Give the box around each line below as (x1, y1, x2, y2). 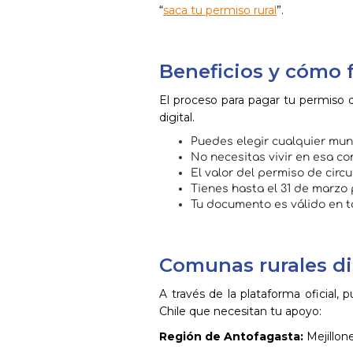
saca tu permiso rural (163, 3, 277, 17)
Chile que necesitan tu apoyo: (159, 304, 321, 318)
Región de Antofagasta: (159, 329, 303, 344)
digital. (159, 110, 195, 124)
